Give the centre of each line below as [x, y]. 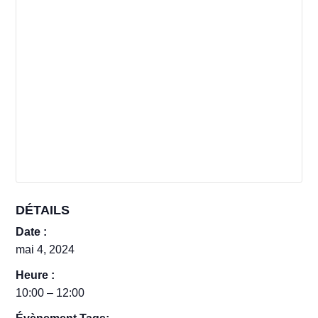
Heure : [35, 275]
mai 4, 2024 [45, 250]
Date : [32, 232]
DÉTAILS [43, 210]
